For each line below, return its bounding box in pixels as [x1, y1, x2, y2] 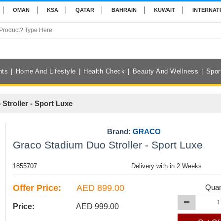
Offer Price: [13, 183, 62, 193]
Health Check [83, 68, 125, 75]
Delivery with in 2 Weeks [131, 162, 202, 170]
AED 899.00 [74, 183, 125, 193]
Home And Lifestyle [15, 68, 76, 75]
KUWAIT [154, 7, 175, 13]
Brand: [107, 127, 133, 136]
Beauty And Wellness [132, 68, 198, 75]
